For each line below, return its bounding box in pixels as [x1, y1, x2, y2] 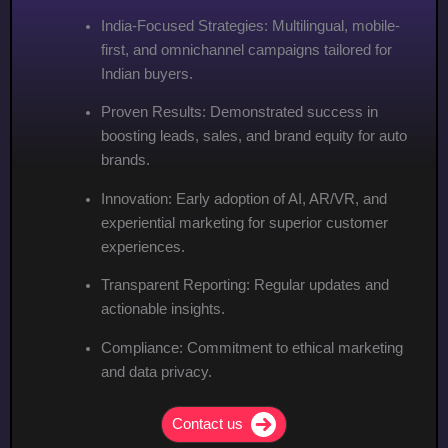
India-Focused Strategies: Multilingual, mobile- [100, 17, 400, 34]
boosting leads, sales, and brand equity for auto [100, 128, 407, 145]
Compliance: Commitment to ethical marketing [100, 339, 403, 356]
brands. [100, 152, 150, 169]
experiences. [100, 238, 185, 255]
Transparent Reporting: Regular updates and [100, 277, 389, 294]
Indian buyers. [100, 65, 193, 82]
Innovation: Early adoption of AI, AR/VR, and [100, 190, 387, 207]
